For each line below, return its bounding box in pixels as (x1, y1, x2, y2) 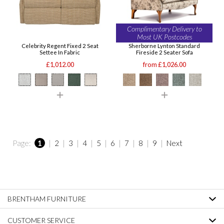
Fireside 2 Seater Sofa (135, 48, 193, 55)
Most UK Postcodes (136, 32, 192, 41)
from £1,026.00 (142, 60, 186, 68)
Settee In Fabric (39, 48, 80, 55)
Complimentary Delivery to (126, 24, 202, 33)
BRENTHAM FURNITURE (7, 194, 86, 203)
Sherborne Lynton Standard (128, 42, 200, 49)
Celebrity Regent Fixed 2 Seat (21, 42, 98, 49)
